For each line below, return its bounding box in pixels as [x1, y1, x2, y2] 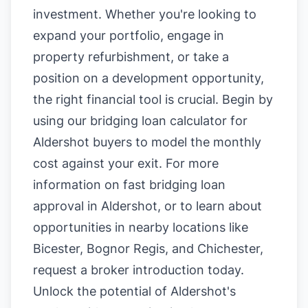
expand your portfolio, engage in [33, 28, 224, 43]
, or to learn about [157, 199, 262, 213]
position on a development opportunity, [33, 71, 264, 85]
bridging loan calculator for [90, 113, 247, 128]
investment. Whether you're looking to [33, 7, 256, 21]
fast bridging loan [123, 177, 225, 192]
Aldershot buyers [33, 135, 132, 149]
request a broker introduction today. [33, 263, 244, 277]
